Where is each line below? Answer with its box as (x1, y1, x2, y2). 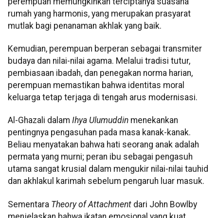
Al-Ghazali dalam (8, 115, 72, 126)
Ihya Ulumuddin (72, 115, 128, 126)
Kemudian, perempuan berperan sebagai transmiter (8, 44, 202, 54)
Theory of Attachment (51, 199, 131, 209)
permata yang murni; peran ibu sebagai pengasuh (8, 152, 193, 162)
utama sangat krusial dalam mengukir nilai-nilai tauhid (8, 164, 208, 174)
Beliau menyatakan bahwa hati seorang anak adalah (8, 140, 199, 150)
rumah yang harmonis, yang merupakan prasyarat (8, 8, 191, 18)
